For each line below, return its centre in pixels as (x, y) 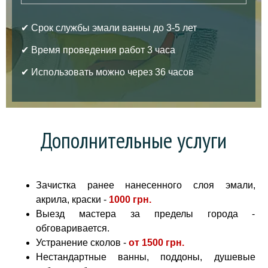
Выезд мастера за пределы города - (146, 214)
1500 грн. (163, 243)
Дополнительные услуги (134, 140)
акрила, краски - (71, 200)
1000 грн (129, 200)
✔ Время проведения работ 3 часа (98, 50)
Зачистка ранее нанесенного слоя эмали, (146, 185)
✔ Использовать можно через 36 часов (107, 72)
